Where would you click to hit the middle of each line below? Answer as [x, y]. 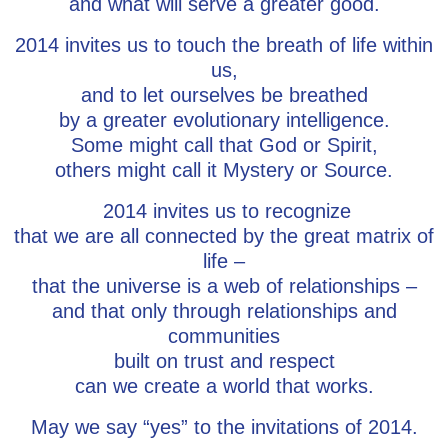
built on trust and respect [224, 361]
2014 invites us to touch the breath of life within [224, 45]
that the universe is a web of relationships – [224, 286]
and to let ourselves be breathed [224, 95]
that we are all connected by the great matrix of [224, 236]
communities [224, 336]
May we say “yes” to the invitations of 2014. [224, 427]
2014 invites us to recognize [224, 211]
